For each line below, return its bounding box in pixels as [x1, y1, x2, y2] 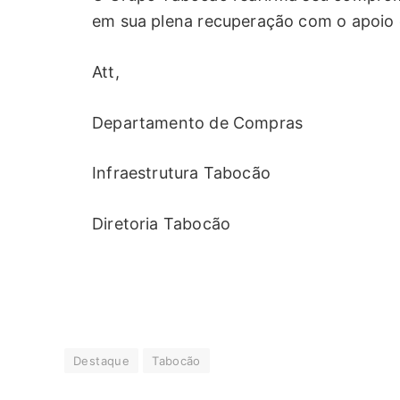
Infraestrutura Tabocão [92, 163, 271, 183]
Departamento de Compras [92, 112, 304, 132]
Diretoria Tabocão [92, 214, 231, 234]
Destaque [73, 354, 130, 369]
